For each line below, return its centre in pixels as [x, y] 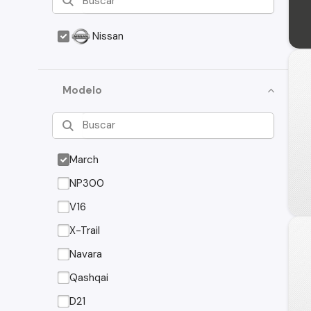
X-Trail [85, 230]
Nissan [108, 36]
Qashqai [89, 277]
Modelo [83, 90]
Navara [86, 254]
